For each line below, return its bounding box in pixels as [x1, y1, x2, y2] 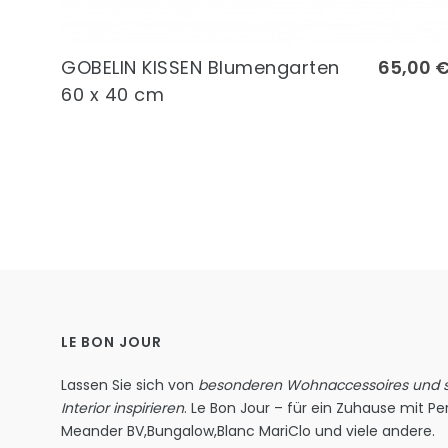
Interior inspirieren [61, 397, 184, 418]
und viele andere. [311, 420, 435, 441]
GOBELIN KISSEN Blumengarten [61, 54, 340, 80]
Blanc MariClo [217, 420, 311, 441]
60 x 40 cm [61, 81, 164, 107]
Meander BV [61, 420, 144, 441]
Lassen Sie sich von [61, 374, 198, 395]
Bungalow [147, 420, 214, 441]
